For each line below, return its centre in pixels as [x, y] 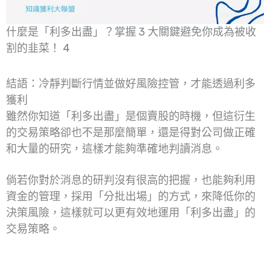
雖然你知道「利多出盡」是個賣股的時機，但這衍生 [131, 116]
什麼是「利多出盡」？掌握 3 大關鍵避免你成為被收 [131, 32]
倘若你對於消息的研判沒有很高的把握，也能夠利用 [131, 181]
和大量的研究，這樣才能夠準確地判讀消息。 [115, 149]
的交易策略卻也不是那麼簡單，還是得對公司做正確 [131, 132]
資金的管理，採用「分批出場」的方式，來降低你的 [131, 197]
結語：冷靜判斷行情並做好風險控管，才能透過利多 [131, 83]
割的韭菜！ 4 [38, 48]
